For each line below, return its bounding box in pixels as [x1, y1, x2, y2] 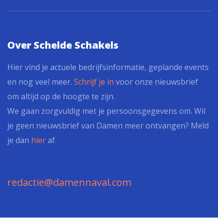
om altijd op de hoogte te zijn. [7, 91, 115, 102]
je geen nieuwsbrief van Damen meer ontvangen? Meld [7, 120, 209, 131]
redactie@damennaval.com [7, 176, 131, 189]
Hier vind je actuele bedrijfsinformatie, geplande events [7, 62, 209, 73]
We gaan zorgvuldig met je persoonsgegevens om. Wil [7, 106, 205, 116]
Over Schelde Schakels [7, 38, 118, 52]
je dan [7, 135, 31, 145]
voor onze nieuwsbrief [114, 76, 198, 87]
